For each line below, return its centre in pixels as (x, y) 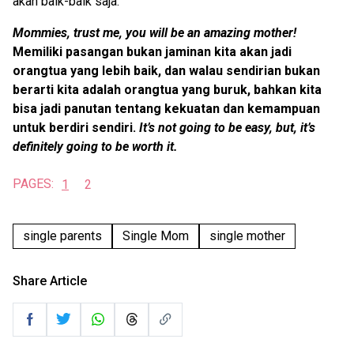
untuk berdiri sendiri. (74, 127)
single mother (247, 235)
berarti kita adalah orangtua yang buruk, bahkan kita (167, 89)
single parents (62, 235)
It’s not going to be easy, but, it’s (226, 127)
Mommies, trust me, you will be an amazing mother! (154, 32)
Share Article (50, 281)
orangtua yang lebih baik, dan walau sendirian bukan (166, 70)
